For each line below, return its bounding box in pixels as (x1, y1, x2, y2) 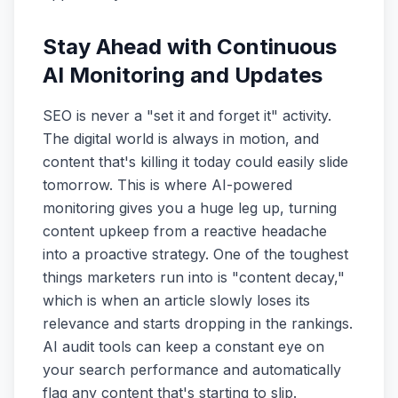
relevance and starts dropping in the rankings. (43, 314, 353, 333)
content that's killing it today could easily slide (43, 153, 348, 171)
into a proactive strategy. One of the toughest (43, 245, 348, 264)
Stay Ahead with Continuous (43, 34, 337, 60)
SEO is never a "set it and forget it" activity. (43, 107, 331, 125)
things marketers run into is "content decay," (43, 268, 345, 287)
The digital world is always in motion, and (43, 130, 319, 148)
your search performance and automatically (43, 361, 341, 379)
